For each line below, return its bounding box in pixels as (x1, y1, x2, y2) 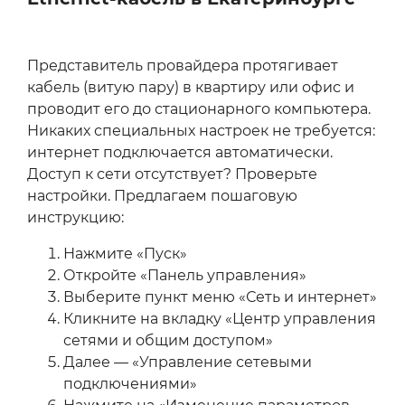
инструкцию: (27, 209, 124, 227)
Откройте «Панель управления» (63, 267, 306, 285)
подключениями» (63, 375, 197, 393)
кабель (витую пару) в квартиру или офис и (27, 79, 354, 97)
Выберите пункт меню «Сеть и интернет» (63, 288, 377, 306)
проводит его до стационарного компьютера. (27, 100, 371, 118)
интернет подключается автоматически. (27, 144, 333, 162)
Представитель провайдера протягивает (27, 57, 338, 75)
